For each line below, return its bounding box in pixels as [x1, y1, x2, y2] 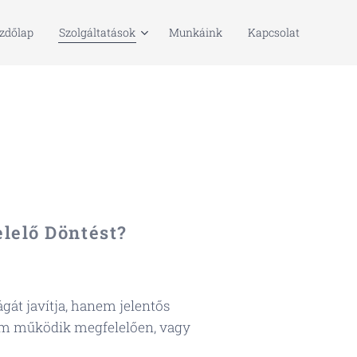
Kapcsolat [248, 25, 300, 40]
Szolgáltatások [59, 25, 135, 40]
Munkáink [169, 25, 222, 40]
